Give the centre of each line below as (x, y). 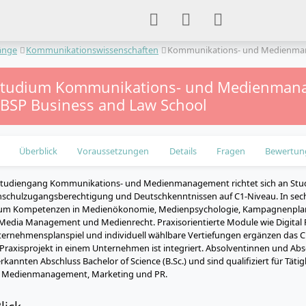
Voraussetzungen (113, 151)
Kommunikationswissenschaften (92, 50)
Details (183, 151)
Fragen (231, 151)
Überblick (39, 151)
